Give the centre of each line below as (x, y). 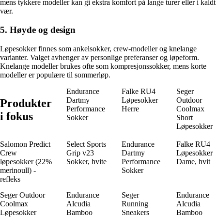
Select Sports (86, 144)
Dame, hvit (194, 161)
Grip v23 (80, 153)
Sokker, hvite (86, 161)
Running (135, 203)
